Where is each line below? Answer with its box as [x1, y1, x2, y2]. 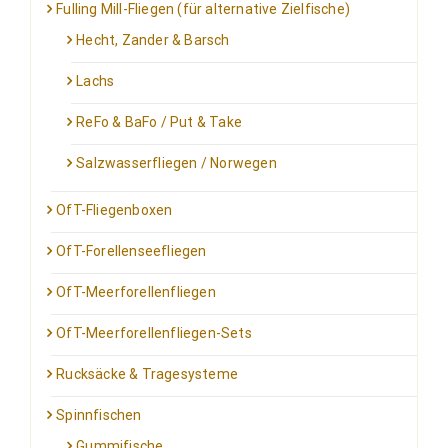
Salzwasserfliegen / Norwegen [76, 154, 277, 171]
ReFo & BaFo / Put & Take [76, 113, 243, 130]
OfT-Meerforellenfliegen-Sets [56, 324, 252, 341]
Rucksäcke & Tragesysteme [56, 365, 239, 382]
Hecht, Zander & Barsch [76, 31, 230, 48]
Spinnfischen [56, 406, 142, 423]
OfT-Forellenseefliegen [56, 242, 207, 259]
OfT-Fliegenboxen [56, 201, 173, 218]
